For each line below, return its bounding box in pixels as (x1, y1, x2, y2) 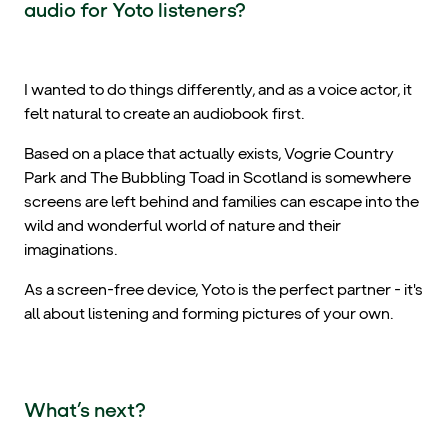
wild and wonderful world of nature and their (24, 215, 341, 235)
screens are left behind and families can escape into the (24, 191, 419, 211)
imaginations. (24, 239, 118, 259)
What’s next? (24, 397, 146, 422)
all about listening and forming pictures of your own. (24, 303, 394, 323)
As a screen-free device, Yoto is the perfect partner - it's (24, 279, 423, 299)
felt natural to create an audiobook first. (24, 103, 305, 123)
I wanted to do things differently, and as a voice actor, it (24, 79, 412, 99)
